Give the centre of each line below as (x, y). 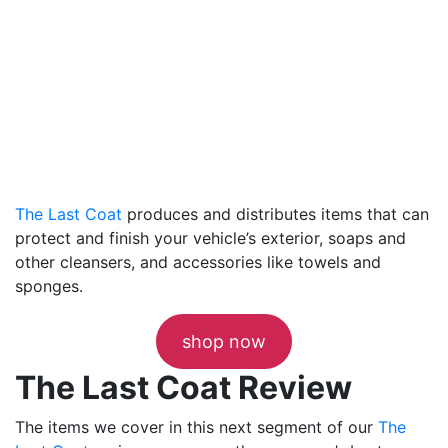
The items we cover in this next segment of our (196, 426)
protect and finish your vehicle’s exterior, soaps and (210, 237)
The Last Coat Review (183, 387)
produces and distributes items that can (275, 213)
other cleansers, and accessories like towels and (198, 261)
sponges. (49, 285)
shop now (224, 341)
